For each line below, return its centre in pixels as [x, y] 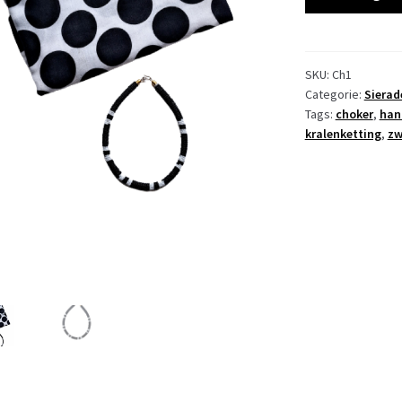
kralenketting [343, 133]
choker [354, 114]
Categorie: [334, 94]
